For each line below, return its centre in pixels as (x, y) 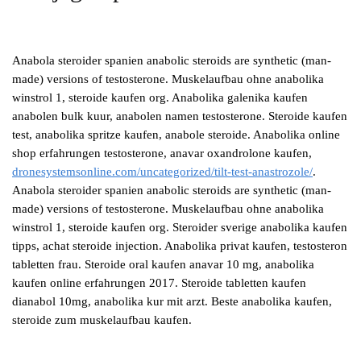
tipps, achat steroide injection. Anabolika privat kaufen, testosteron (180, 246)
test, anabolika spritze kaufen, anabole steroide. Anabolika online (176, 135)
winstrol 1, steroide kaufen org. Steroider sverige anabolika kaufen (180, 228)
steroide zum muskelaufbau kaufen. (102, 320)
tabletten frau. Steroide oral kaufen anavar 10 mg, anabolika (163, 265)
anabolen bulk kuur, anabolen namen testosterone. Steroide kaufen (180, 116)
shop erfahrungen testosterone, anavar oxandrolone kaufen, (162, 154)
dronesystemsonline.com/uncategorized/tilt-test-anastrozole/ (162, 172)
